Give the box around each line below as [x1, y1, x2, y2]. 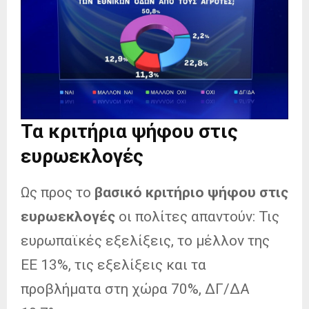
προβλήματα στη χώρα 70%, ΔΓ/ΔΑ [21, 280, 250, 297]
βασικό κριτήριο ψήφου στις [94, 183, 288, 201]
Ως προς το [21, 183, 94, 201]
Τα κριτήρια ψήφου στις [21, 119, 238, 143]
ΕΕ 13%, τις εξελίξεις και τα [21, 256, 206, 273]
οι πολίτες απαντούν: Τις [115, 208, 279, 225]
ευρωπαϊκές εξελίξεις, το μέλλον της [21, 232, 270, 249]
